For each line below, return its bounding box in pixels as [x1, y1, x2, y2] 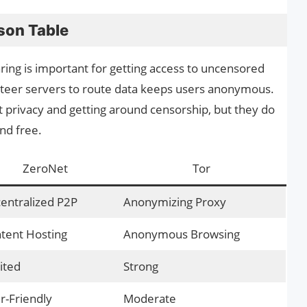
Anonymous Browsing [123, 225, 240, 242]
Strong [123, 258, 158, 274]
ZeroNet [23, 160, 68, 176]
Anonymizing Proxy [123, 193, 226, 210]
